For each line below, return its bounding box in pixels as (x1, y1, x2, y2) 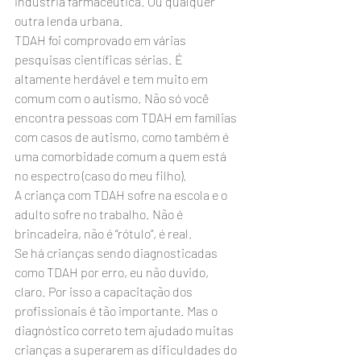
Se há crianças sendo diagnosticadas (15, 245, 220, 260)
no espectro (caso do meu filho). (15, 168, 187, 183)
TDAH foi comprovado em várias (15, 32, 189, 48)
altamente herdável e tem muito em (15, 71, 210, 86)
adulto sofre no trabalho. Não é (15, 206, 185, 222)
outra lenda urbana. (15, 13, 123, 28)
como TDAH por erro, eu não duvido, (15, 264, 211, 280)
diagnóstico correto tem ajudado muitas (15, 322, 236, 338)
